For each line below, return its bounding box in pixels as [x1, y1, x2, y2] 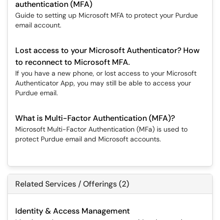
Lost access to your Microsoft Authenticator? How [15, 45, 200, 55]
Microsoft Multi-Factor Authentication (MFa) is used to [15, 125, 188, 134]
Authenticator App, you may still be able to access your [15, 79, 191, 87]
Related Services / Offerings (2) [15, 179, 129, 189]
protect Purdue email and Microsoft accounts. [15, 135, 161, 143]
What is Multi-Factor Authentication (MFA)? [15, 113, 175, 123]
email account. [15, 21, 61, 29]
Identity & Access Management [15, 206, 130, 216]
